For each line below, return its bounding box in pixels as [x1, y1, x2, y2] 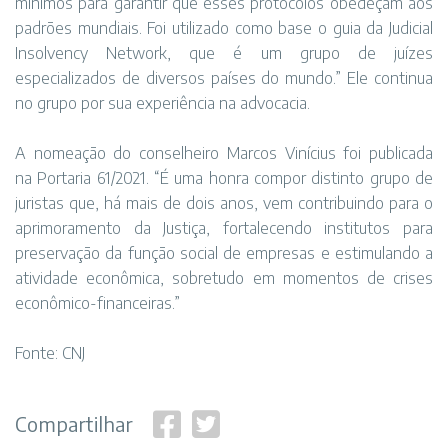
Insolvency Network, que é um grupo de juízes [15, 43, 433, 63]
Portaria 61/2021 [37, 168, 146, 188]
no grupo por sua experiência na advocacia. [15, 93, 310, 113]
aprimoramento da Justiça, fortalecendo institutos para [15, 218, 433, 238]
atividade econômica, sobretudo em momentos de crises [15, 268, 433, 288]
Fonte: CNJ [15, 343, 85, 363]
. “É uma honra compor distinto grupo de [145, 168, 434, 188]
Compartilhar [15, 411, 133, 436]
